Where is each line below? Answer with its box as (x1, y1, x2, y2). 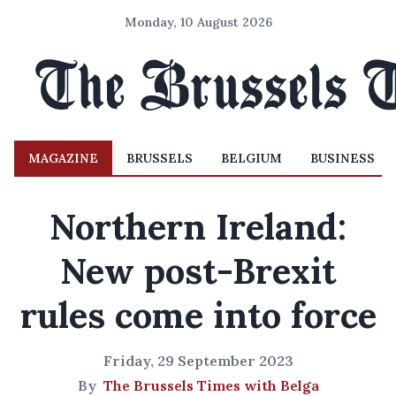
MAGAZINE (28, 150, 98, 166)
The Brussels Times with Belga (103, 377, 319, 394)
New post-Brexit (60, 248, 336, 293)
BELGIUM (221, 150, 282, 166)
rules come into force (19, 293, 377, 338)
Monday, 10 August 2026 (124, 14, 272, 30)
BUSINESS (310, 150, 375, 166)
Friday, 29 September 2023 (103, 352, 293, 369)
